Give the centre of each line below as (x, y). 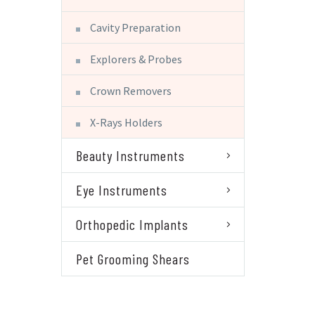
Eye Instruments (122, 189)
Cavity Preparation (135, 27)
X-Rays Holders (126, 122)
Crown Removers (131, 90)
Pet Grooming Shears (133, 258)
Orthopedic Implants (132, 224)
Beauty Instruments (130, 155)
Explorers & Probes (136, 59)
